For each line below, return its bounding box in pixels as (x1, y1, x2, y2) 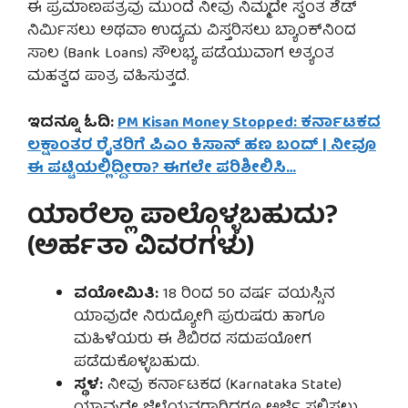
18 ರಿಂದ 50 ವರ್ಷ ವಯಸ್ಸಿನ (158, 281, 335, 309)
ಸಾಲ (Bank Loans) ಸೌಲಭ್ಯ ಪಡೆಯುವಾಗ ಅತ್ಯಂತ (27, 41, 334, 68)
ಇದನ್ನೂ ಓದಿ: (27, 109, 117, 137)
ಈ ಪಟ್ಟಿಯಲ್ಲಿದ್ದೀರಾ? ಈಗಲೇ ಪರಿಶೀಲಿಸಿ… (27, 155, 296, 182)
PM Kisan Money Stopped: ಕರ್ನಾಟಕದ (117, 109, 381, 137)
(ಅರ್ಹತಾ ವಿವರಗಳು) (27, 226, 254, 273)
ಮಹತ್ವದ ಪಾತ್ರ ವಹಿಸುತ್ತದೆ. (27, 64, 189, 91)
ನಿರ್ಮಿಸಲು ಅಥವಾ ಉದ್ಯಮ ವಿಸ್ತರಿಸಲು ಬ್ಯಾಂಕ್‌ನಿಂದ (27, 18, 356, 46)
